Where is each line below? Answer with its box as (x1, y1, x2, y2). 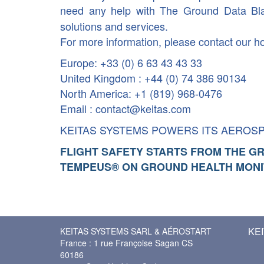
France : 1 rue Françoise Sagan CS (60, 237, 193, 249)
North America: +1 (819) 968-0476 (60, 85, 222, 101)
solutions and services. (60, 18, 168, 34)
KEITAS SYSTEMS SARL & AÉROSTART (60, 225, 212, 237)
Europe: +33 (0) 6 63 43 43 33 (60, 55, 202, 70)
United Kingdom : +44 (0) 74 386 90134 (60, 70, 246, 85)
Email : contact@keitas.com (60, 101, 191, 116)
